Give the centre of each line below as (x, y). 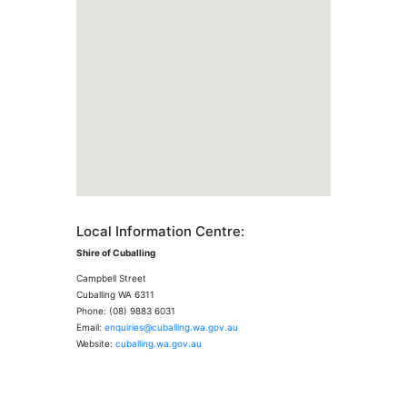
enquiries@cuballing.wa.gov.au (171, 327)
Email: (90, 327)
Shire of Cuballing (116, 253)
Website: (94, 343)
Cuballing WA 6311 (115, 294)
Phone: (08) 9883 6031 (126, 311)
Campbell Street (111, 278)
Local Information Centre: (160, 231)
